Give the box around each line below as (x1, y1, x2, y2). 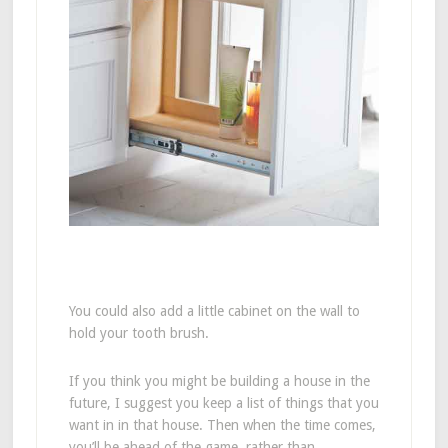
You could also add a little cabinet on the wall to (68, 303, 360, 320)
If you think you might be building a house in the (68, 373, 370, 390)
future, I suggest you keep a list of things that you (68, 395, 379, 412)
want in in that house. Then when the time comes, (68, 417, 376, 434)
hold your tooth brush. (68, 325, 209, 342)
